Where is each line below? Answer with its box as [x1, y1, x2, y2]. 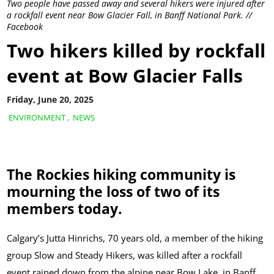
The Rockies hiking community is [7, 165, 236, 185]
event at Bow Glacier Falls [7, 62, 243, 88]
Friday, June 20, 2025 [7, 94, 94, 106]
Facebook [7, 21, 43, 33]
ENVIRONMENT [9, 112, 66, 124]
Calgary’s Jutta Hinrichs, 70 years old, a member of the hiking [7, 231, 264, 244]
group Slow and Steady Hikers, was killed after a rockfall [7, 248, 243, 261]
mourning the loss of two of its [7, 182, 220, 202]
